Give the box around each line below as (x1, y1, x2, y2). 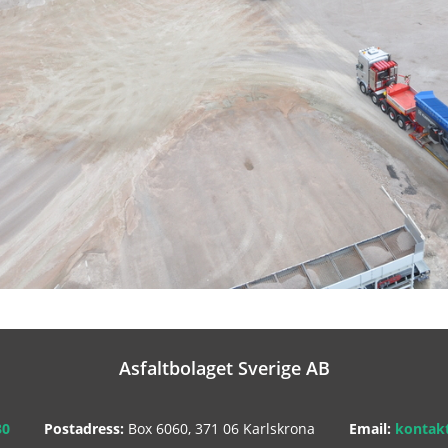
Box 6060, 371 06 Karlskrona (124, 419, 315, 439)
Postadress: (44, 419, 124, 439)
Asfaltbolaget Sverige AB (118, 356, 330, 381)
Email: (349, 419, 395, 439)
